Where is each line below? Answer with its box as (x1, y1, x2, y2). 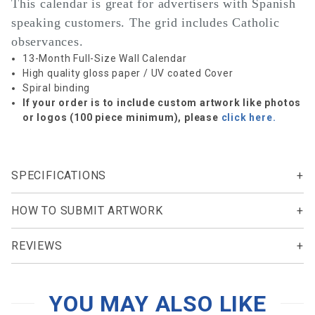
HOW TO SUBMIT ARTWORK (11, 203, 163, 217)
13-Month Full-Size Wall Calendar (22, 52, 187, 64)
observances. (11, 34, 84, 49)
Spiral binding (22, 82, 91, 94)
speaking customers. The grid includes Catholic (11, 15, 280, 30)
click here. (221, 111, 276, 123)
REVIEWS (11, 238, 63, 252)
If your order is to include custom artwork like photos (22, 96, 302, 108)
